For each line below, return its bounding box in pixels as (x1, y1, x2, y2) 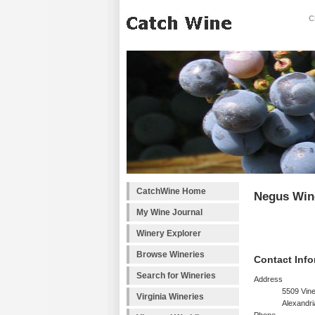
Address (254, 275, 283, 284)
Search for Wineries (136, 271, 216, 281)
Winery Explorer (136, 229, 201, 238)
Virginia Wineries (136, 292, 204, 302)
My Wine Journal (136, 207, 202, 217)
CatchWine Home (136, 186, 206, 196)
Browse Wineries (136, 250, 205, 259)
